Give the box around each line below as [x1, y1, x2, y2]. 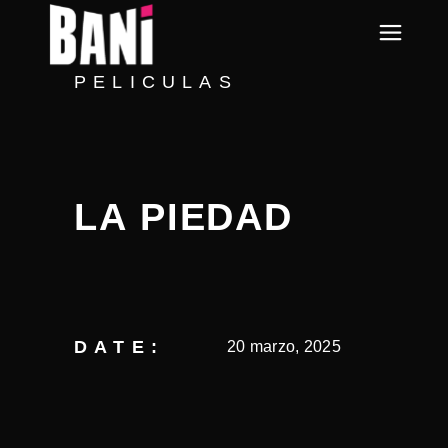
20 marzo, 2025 [227, 338, 341, 355]
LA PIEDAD [74, 196, 294, 238]
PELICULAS [74, 72, 238, 92]
